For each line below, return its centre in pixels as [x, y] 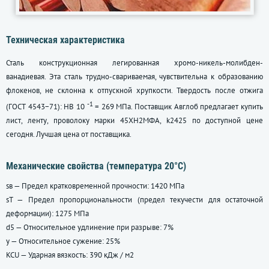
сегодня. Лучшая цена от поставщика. [69, 134]
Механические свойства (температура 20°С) [96, 166]
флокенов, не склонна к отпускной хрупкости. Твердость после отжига [134, 90]
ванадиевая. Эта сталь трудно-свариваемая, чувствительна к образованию [134, 77]
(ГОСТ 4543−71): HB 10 [47, 107]
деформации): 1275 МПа [47, 214]
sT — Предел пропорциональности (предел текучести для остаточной [134, 200]
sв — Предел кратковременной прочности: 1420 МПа [95, 186]
